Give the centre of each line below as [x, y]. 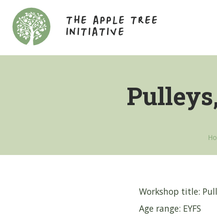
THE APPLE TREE [112, 21]
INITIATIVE [95, 32]
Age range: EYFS [170, 208]
